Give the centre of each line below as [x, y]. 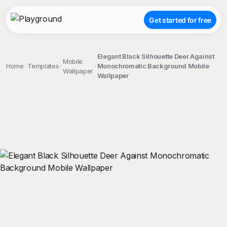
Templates [43, 66]
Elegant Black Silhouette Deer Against [156, 56]
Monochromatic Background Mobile [153, 66]
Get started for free [180, 20]
